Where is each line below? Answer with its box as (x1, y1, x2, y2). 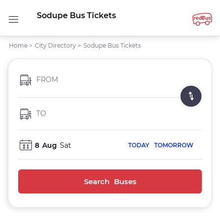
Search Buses (83, 177, 137, 186)
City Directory (34, 42, 76, 49)
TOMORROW (154, 141, 193, 149)
